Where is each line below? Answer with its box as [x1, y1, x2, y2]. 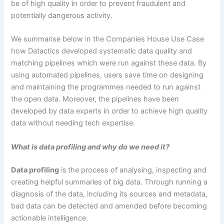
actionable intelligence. [11, 213, 92, 222]
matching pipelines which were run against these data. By [11, 58, 207, 68]
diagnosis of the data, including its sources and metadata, [11, 189, 208, 198]
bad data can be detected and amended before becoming [11, 201, 207, 210]
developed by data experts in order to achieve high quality [11, 106, 208, 116]
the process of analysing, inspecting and [68, 165, 207, 174]
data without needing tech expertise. [11, 118, 140, 128]
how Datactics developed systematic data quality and [11, 46, 192, 56]
